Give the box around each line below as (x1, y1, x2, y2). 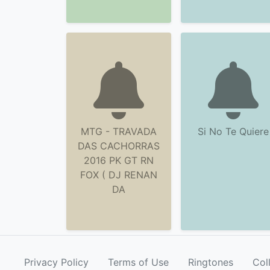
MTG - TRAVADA (81, 125, 157, 137)
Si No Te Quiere (198, 125, 269, 137)
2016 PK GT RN (84, 154, 154, 166)
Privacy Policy (24, 256, 89, 268)
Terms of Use (108, 256, 169, 268)
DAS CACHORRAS (78, 140, 160, 152)
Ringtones (188, 256, 233, 268)
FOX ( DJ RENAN (80, 169, 157, 181)
